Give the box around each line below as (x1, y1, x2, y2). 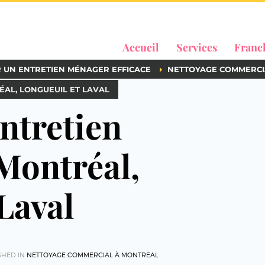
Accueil (122, 40, 159, 54)
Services (176, 40, 217, 54)
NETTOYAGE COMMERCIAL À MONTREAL (27, 251, 159, 259)
